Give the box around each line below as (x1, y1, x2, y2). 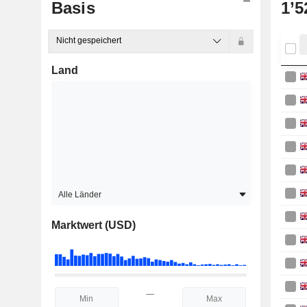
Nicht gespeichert (56, 35, 121, 45)
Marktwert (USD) (51, 219, 136, 232)
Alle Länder (58, 190, 101, 200)
